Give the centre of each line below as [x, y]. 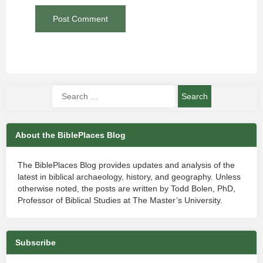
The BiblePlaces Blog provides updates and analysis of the [126, 165]
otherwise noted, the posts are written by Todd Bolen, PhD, [127, 188]
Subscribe [36, 242]
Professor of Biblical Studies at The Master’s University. [120, 200]
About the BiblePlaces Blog [70, 135]
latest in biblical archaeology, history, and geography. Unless [129, 177]
